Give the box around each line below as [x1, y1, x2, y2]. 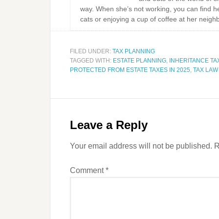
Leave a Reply [70, 118, 148, 131]
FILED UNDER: [70, 48, 112, 55]
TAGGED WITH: [70, 57, 113, 64]
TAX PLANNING [112, 48, 155, 55]
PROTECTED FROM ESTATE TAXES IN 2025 [70, 66, 190, 73]
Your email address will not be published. [70, 142, 212, 150]
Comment [70, 166, 106, 175]
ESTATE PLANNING [113, 57, 166, 64]
